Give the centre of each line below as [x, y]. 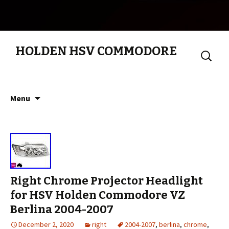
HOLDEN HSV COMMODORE [96, 51]
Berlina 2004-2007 [62, 209]
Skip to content [68, 93]
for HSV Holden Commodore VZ [98, 195]
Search [210, 51]
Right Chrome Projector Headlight [107, 181]
